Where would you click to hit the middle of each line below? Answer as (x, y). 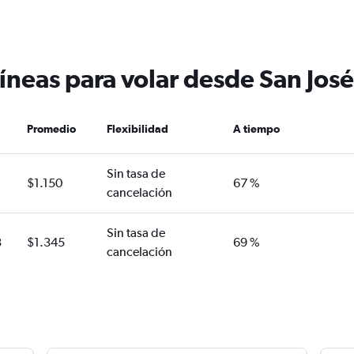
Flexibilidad (137, 129)
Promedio (52, 129)
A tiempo (257, 129)
